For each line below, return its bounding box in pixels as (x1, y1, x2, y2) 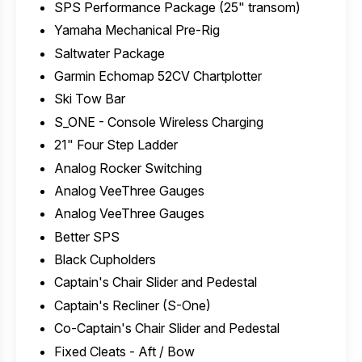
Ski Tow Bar (53, 90, 125, 107)
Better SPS (53, 228, 120, 245)
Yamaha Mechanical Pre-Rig (53, 22, 220, 39)
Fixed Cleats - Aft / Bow (53, 343, 195, 360)
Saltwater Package (53, 44, 165, 61)
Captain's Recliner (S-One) (53, 297, 211, 314)
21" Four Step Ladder (53, 137, 178, 154)
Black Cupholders (53, 251, 156, 268)
